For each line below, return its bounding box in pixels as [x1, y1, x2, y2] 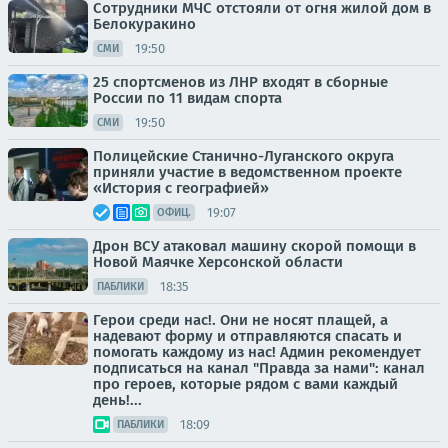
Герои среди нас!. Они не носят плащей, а [93, 311, 388, 329]
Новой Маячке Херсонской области [93, 253, 343, 271]
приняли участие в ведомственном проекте [93, 163, 402, 181]
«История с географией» [93, 179, 269, 197]
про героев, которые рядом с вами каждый [93, 375, 398, 393]
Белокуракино [93, 15, 196, 33]
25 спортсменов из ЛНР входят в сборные [93, 73, 388, 91]
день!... [93, 391, 142, 409]
